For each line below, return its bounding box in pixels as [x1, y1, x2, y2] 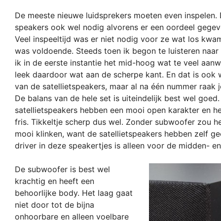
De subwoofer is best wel [15, 164, 110, 175]
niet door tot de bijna [15, 200, 94, 210]
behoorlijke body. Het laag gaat [15, 188, 133, 198]
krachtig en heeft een [15, 176, 94, 186]
